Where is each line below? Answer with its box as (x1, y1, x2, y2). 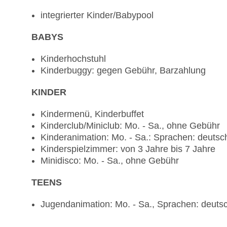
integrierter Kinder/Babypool (41, 10, 154, 21)
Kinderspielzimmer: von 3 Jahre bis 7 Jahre (41, 144, 215, 155)
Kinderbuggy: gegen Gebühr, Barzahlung (41, 65, 206, 76)
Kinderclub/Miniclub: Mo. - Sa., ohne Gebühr (41, 121, 220, 131)
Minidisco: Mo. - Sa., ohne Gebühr (41, 156, 179, 166)
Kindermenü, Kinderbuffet (41, 109, 144, 120)
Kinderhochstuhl (41, 54, 106, 64)
